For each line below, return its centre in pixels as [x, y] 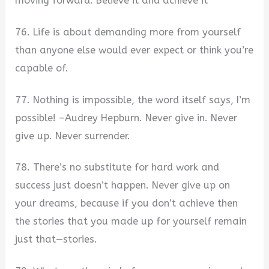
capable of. [42, 68]
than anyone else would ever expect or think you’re [134, 50]
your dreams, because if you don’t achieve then [127, 204]
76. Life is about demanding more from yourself [128, 32]
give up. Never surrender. [73, 136]
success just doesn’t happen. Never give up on [123, 186]
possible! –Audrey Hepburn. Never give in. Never [126, 118]
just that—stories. [56, 240]
